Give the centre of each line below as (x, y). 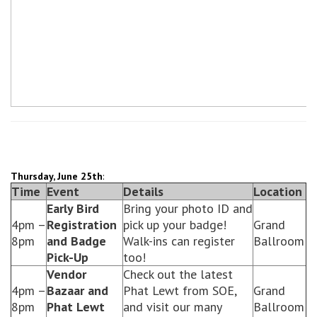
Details (143, 191)
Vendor (67, 274)
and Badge (76, 241)
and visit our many (172, 307)
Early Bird (73, 208)
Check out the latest (178, 274)
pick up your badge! (175, 225)
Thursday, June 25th (57, 176)
